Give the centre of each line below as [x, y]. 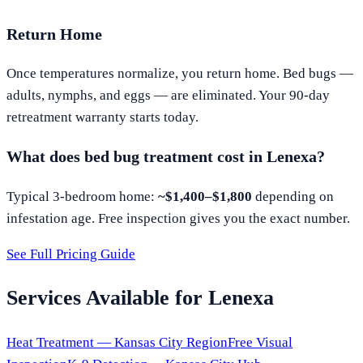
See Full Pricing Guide [71, 254]
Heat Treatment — [60, 343]
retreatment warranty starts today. [102, 117]
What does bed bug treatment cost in [137, 157]
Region [205, 343]
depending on [293, 197]
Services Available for [107, 298]
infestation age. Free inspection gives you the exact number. [178, 219]
